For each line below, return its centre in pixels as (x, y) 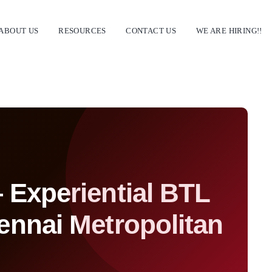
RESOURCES (82, 30)
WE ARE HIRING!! (229, 30)
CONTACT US (151, 30)
